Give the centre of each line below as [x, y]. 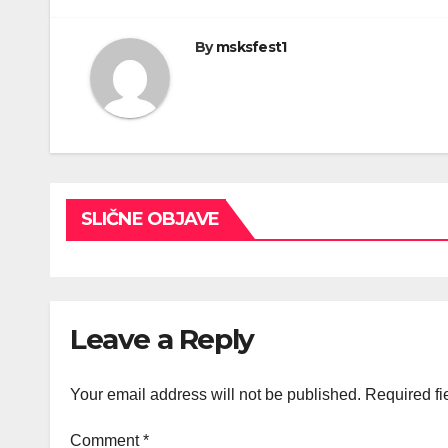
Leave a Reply [162, 339]
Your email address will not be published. [215, 394]
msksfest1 [251, 47]
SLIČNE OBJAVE [150, 219]
